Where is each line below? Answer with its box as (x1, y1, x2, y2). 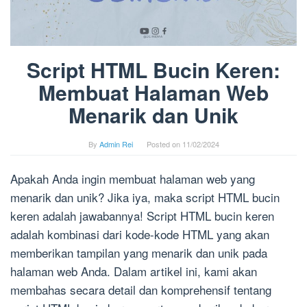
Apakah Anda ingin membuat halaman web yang (10, 170, 255, 188)
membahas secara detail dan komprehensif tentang (10, 281, 271, 299)
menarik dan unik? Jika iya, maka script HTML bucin (10, 188, 280, 206)
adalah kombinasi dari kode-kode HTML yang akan (10, 225, 269, 243)
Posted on (146, 138, 182, 150)
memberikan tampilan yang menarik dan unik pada (10, 244, 267, 262)
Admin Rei (99, 138, 133, 150)
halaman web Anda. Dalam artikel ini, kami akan (10, 262, 257, 280)
